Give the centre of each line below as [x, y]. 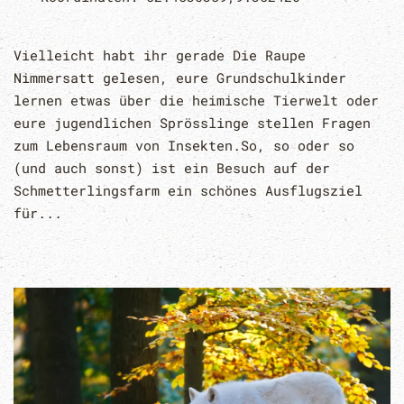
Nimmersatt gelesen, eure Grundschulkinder [180, 77]
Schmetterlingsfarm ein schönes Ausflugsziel [188, 190]
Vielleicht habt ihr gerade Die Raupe [160, 55]
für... [38, 212]
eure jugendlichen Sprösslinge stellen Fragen [192, 122]
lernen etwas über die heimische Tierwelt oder [196, 100]
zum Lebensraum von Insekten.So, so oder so [184, 145]
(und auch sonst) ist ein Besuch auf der [172, 167]
